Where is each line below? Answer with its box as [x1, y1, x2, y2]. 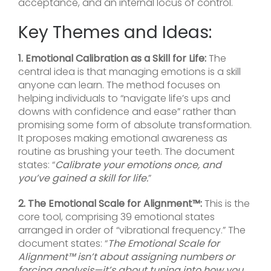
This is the [202, 197, 250, 211]
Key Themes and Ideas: [18, 21, 212, 45]
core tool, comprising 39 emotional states [18, 210, 215, 224]
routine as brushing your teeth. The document [18, 145, 235, 159]
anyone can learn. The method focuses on [18, 78, 220, 93]
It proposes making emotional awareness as [18, 131, 227, 146]
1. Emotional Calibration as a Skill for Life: [18, 51, 206, 66]
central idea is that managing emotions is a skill [18, 65, 241, 79]
